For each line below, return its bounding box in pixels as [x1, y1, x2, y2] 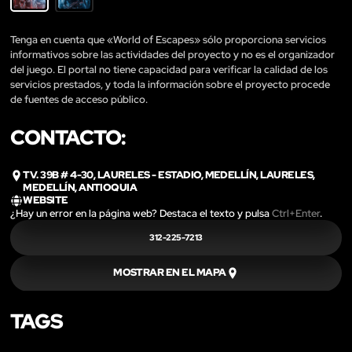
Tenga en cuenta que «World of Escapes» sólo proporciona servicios [10, 33, 326, 47]
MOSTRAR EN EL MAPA [113, 266, 226, 280]
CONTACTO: [10, 124, 126, 152]
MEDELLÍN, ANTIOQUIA [23, 181, 137, 195]
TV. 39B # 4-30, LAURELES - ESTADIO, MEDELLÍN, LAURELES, [23, 168, 315, 182]
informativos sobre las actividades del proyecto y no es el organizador [10, 48, 335, 62]
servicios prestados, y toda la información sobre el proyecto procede [10, 78, 330, 92]
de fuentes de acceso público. [10, 93, 148, 107]
